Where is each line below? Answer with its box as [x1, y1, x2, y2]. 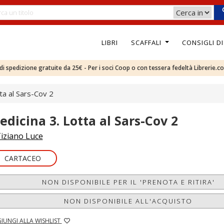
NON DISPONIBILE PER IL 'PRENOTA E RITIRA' [41, 177, 215, 186]
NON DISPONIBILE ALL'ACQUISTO [64, 196, 193, 205]
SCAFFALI [130, 37, 163, 47]
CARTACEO [4, 153, 41, 163]
